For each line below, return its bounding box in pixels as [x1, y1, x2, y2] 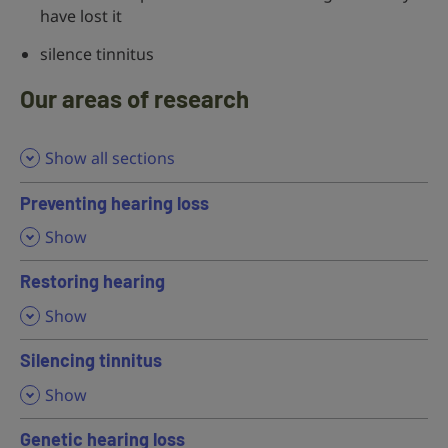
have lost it [40, 4, 122, 27]
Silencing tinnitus [20, 349, 162, 372]
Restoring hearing [20, 270, 165, 293]
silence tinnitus [40, 42, 154, 65]
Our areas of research [20, 83, 249, 113]
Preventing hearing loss [20, 191, 209, 214]
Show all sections [45, 146, 175, 169]
